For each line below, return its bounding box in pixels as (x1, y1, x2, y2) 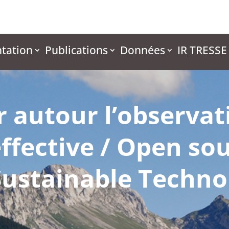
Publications (45, 42, 108, 57)
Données (120, 42, 165, 57)
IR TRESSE (177, 42, 227, 57)
